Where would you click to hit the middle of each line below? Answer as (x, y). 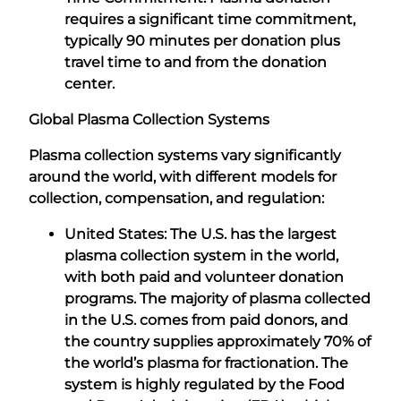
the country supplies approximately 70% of (218, 341)
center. (90, 83)
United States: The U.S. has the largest (200, 234)
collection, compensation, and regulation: (176, 198)
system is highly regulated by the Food (205, 384)
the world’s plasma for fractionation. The (206, 363)
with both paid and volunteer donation (204, 277)
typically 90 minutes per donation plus (202, 40)
